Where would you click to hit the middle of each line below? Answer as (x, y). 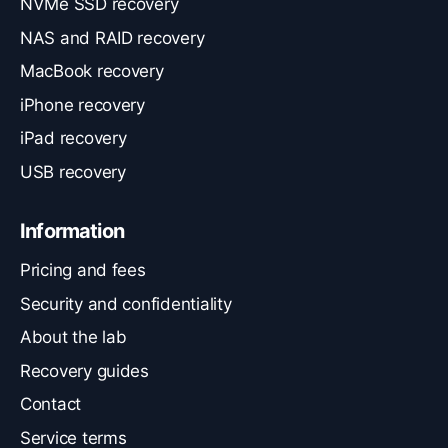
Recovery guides (84, 370)
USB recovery (73, 171)
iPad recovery (73, 138)
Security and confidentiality (126, 303)
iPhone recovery (82, 104)
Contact (51, 404)
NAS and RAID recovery (112, 37)
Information (72, 231)
